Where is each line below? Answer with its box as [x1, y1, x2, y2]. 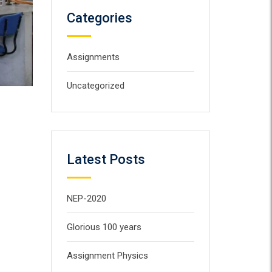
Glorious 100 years [66, 222, 141, 233]
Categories [66, 10, 132, 25]
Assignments [66, 52, 120, 63]
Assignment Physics [66, 250, 148, 261]
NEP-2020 [66, 193, 106, 204]
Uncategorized [66, 80, 124, 91]
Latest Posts [66, 152, 145, 167]
